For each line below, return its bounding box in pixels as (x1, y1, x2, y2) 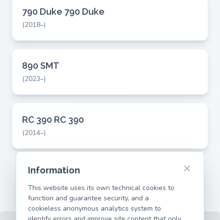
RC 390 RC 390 (22, 114, 84, 125)
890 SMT (22, 60, 59, 71)
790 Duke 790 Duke (22, 6, 105, 17)
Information (28, 165, 80, 175)
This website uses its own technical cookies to (28, 183, 174, 192)
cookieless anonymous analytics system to (28, 204, 161, 213)
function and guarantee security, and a (28, 193, 149, 203)
